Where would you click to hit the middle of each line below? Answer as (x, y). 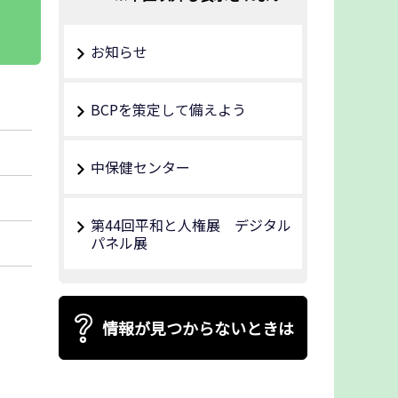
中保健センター (140, 167)
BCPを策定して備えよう (168, 109)
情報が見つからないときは (198, 327)
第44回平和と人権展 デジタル (191, 225)
